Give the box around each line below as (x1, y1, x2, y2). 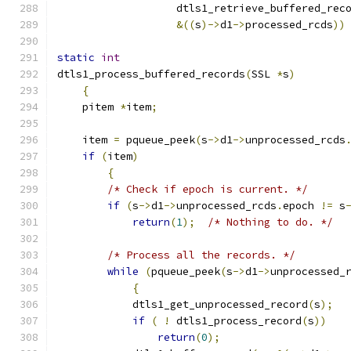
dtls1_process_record (170, 314, 302, 327)
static (57, 51, 95, 64)
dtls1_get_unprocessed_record (57, 298, 308, 311)
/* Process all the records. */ (107, 248, 295, 262)
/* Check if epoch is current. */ (107, 183, 308, 196)
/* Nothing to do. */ (208, 215, 333, 229)
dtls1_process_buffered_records (57, 67, 245, 81)
